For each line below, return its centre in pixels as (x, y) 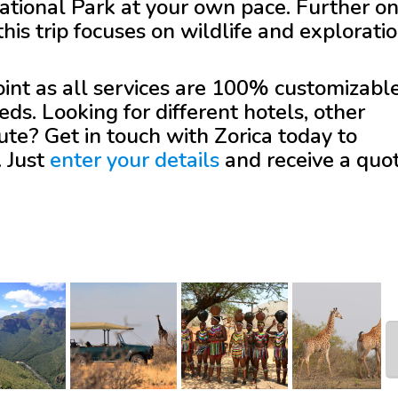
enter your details (135, 160)
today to (315, 136)
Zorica (243, 136)
